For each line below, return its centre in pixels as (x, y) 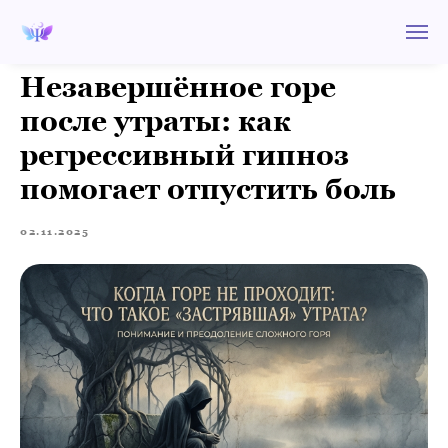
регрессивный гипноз (184, 155)
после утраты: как (155, 121)
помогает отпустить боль (208, 189)
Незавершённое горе (178, 87)
